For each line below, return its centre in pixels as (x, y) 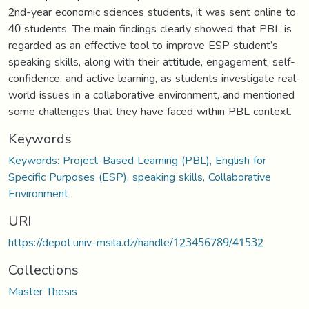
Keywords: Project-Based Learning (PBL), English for (137, 160)
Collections (43, 269)
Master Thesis (43, 291)
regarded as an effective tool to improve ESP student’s (143, 45)
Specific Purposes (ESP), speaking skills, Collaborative (140, 177)
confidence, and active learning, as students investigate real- (154, 78)
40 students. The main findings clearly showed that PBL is (150, 28)
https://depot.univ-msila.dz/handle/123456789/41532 (136, 242)
